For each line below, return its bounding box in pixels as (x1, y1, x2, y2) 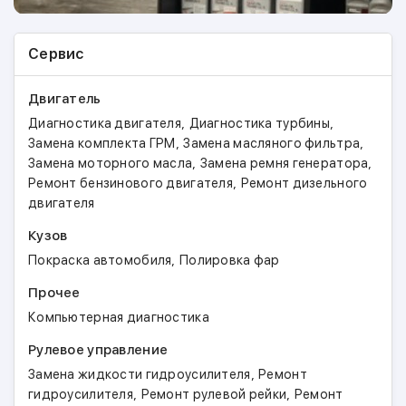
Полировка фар (179, 253, 280, 267)
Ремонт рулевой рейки (140, 387, 287, 401)
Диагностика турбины (188, 116, 330, 130)
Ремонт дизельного (240, 176, 368, 190)
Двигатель (28, 91, 101, 107)
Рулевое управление (28, 342, 169, 358)
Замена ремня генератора (199, 156, 369, 170)
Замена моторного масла (28, 156, 193, 170)
